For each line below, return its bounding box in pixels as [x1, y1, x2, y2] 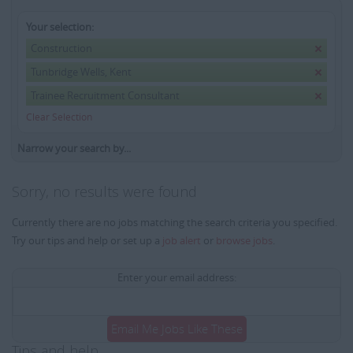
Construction [31, 41, 92, 55]
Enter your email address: [117, 270, 236, 284]
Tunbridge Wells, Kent [31, 65, 132, 79]
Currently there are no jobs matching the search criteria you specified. [12, 215, 337, 229]
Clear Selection [26, 110, 92, 123]
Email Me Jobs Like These [110, 321, 243, 336]
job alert [162, 233, 201, 247]
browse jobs [216, 233, 273, 247]
